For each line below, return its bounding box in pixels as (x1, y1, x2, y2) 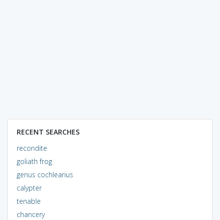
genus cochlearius (16, 169, 73, 179)
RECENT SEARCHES (16, 127, 80, 137)
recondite (16, 143, 47, 153)
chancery (16, 209, 45, 219)
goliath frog (16, 156, 52, 166)
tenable (16, 196, 41, 206)
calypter (16, 183, 42, 192)
